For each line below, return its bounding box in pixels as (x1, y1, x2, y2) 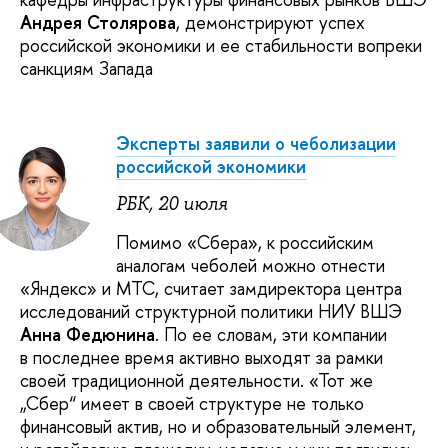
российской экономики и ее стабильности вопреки (20, 33, 422, 59)
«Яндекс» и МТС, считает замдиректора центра (20, 275, 402, 301)
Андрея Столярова (20, 10, 176, 36)
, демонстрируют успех (176, 10, 365, 36)
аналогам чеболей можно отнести (116, 252, 385, 278)
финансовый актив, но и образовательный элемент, (20, 413, 416, 439)
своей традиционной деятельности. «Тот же (20, 367, 373, 393)
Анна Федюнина (20, 321, 155, 347)
